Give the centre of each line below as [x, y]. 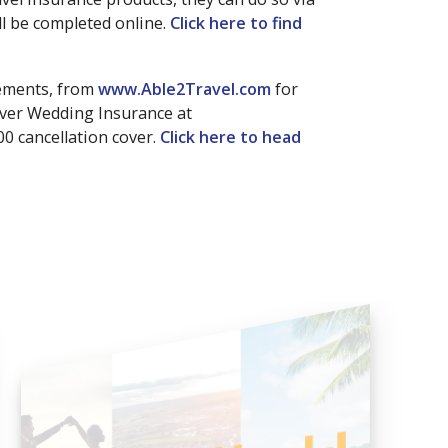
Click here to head [230, 137]
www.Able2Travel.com [184, 89]
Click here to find [236, 23]
